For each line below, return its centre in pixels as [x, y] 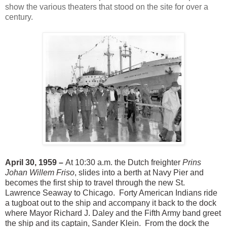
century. [19, 17]
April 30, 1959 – [34, 163]
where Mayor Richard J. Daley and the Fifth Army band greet [113, 213]
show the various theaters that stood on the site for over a [107, 7]
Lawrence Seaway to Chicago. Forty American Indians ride [111, 193]
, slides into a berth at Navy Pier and [139, 173]
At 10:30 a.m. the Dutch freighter [123, 163]
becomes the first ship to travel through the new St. [95, 183]
